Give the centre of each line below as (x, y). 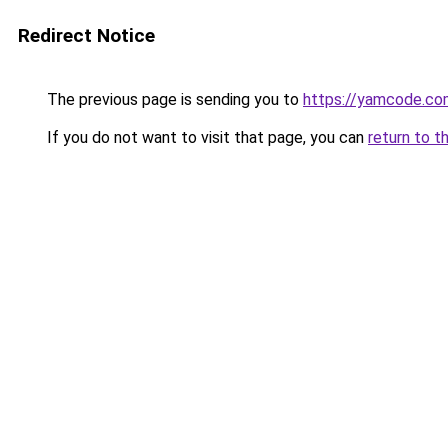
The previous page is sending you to (173, 99)
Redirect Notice (86, 35)
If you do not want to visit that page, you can (205, 137)
